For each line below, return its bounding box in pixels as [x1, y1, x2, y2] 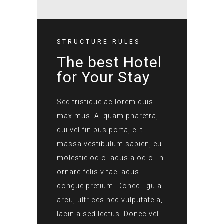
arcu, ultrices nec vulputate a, [57, 196, 163, 204]
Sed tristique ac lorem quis [57, 98, 153, 106]
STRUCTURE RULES [57, 38, 140, 45]
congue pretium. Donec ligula [57, 182, 162, 190]
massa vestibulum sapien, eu [57, 140, 162, 148]
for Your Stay [57, 68, 150, 86]
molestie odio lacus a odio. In [57, 154, 164, 162]
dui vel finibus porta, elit [57, 126, 143, 134]
